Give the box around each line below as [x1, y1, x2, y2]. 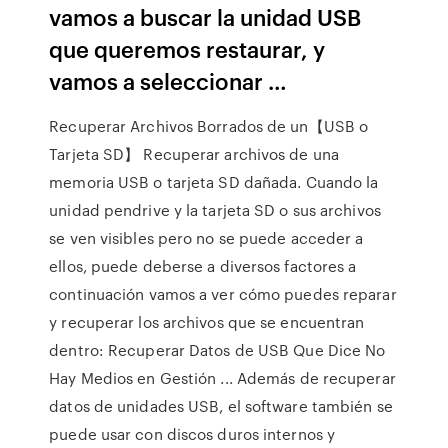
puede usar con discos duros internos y [49, 423, 336, 445]
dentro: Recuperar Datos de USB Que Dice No [49, 339, 386, 361]
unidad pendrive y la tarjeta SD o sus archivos [49, 199, 381, 221]
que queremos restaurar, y [49, 33, 326, 64]
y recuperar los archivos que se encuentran [49, 311, 365, 333]
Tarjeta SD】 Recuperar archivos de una [49, 143, 339, 165]
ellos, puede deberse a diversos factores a [49, 255, 357, 277]
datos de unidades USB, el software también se [49, 395, 393, 417]
